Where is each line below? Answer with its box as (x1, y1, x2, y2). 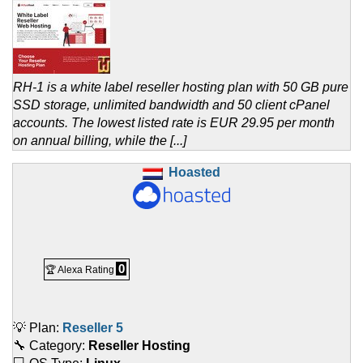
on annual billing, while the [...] (13, 134, 186, 148)
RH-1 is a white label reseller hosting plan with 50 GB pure (13, 80, 348, 95)
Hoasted (169, 165, 220, 180)
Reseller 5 (62, 321, 123, 335)
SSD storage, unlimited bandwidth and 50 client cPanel (13, 98, 330, 113)
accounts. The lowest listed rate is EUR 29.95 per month (13, 116, 335, 130)
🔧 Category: (13, 339, 88, 353)
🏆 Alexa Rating (45, 264, 114, 276)
